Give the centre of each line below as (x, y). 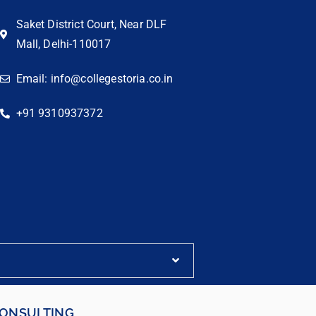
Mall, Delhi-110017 (63, 44)
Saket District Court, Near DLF (91, 24)
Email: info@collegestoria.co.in (95, 78)
